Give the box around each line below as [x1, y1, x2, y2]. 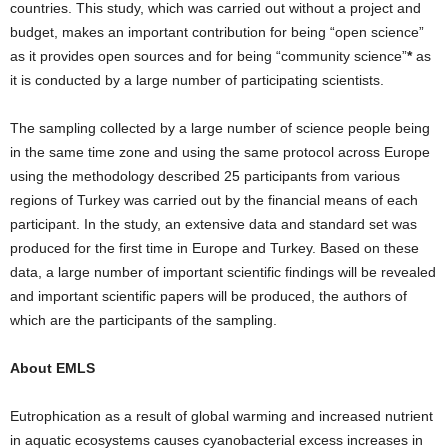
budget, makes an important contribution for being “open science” [10, 24, 424, 41]
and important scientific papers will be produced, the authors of [10, 288, 407, 305]
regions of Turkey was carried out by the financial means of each [10, 192, 418, 209]
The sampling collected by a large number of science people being [10, 120, 430, 137]
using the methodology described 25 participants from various [10, 168, 400, 185]
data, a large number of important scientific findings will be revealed [10, 264, 436, 281]
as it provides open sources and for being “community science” [10, 48, 407, 65]
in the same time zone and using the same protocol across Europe [10, 144, 430, 161]
